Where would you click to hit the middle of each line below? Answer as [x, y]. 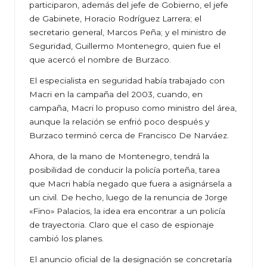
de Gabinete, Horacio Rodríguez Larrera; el [115, 19]
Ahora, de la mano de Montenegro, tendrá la [119, 156]
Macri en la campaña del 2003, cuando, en [116, 94]
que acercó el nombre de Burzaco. [100, 60]
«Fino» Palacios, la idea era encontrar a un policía [127, 211]
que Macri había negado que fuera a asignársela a [131, 184]
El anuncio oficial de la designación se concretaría [131, 260]
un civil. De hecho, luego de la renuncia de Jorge [128, 198]
